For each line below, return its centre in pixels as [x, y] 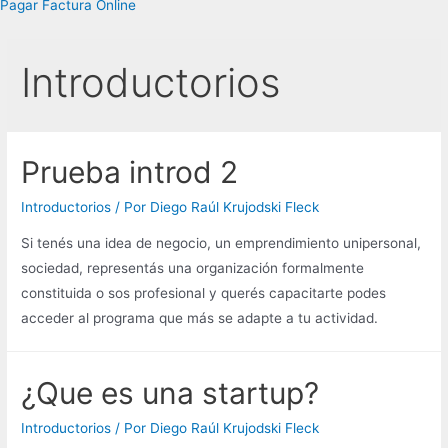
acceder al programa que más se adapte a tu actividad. [200, 317]
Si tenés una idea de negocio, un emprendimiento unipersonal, [221, 242]
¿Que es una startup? [170, 392]
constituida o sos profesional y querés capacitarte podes [204, 292]
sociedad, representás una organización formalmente [193, 267]
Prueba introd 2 [130, 172]
